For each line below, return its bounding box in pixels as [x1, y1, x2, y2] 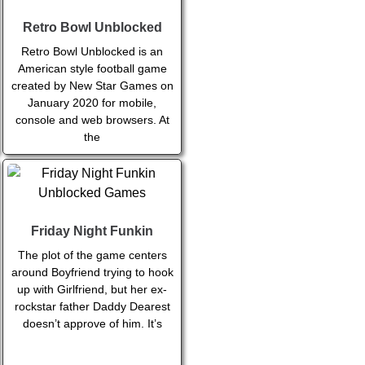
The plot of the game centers [17, 248, 167, 262]
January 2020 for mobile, [28, 96, 157, 110]
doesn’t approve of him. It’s [22, 317, 162, 331]
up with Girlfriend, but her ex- [17, 283, 168, 297]
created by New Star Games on [11, 79, 174, 93]
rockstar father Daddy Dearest [14, 300, 170, 314]
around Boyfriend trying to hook [11, 266, 174, 279]
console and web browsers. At [15, 113, 169, 127]
